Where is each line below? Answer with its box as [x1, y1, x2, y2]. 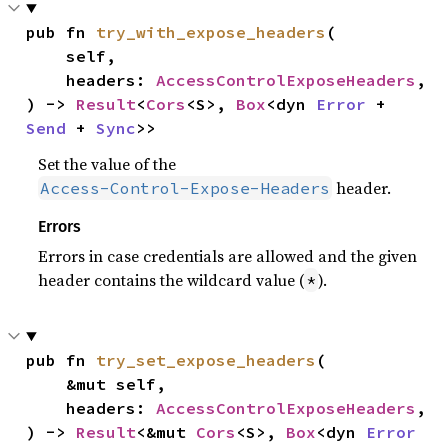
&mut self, [26, 374, 67, 394]
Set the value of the [38, 153, 177, 175]
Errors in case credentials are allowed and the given [38, 245, 418, 267]
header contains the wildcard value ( [38, 269, 305, 291]
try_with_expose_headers [96, 22, 327, 42]
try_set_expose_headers [96, 350, 317, 370]
